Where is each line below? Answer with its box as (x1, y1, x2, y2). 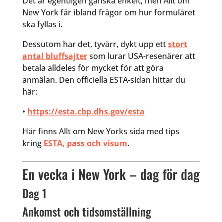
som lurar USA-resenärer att (87, 51, 195, 62)
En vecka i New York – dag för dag (22, 164, 200, 184)
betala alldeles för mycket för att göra (22, 62, 164, 74)
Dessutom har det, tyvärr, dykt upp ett (22, 39, 168, 50)
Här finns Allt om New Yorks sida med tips (22, 126, 179, 137)
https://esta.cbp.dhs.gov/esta (27, 106, 145, 117)
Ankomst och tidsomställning (22, 203, 151, 221)
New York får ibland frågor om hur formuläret (22, 7, 195, 18)
